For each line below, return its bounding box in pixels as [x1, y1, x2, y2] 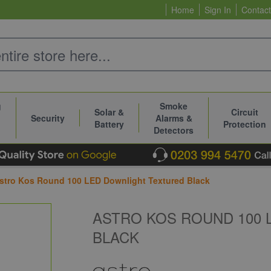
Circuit [231, 106, 258, 118]
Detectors [154, 124, 194, 136]
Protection [223, 118, 266, 130]
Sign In [204, 4, 231, 16]
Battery [94, 118, 124, 130]
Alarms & [155, 112, 192, 124]
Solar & [94, 106, 124, 118]
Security [31, 112, 65, 124]
